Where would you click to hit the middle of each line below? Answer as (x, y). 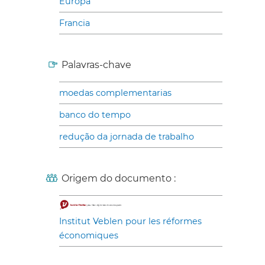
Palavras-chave (96, 65)
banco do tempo (95, 115)
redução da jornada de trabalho (127, 137)
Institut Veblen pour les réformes (130, 221)
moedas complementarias (115, 93)
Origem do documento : (119, 178)
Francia (75, 23)
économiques (89, 235)
